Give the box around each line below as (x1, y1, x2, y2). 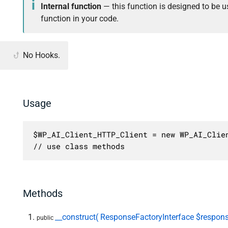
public (37, 214, 55, 222)
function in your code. (40, 13, 119, 23)
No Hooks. (23, 50, 60, 61)
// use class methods (33, 141, 125, 152)
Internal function (40, 1, 101, 11)
